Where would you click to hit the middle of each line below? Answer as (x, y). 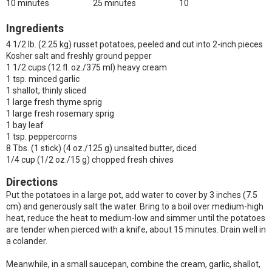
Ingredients (35, 28)
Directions (32, 182)
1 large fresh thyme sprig (54, 102)
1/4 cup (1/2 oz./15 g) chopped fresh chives (90, 160)
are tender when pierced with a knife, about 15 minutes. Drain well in (136, 229)
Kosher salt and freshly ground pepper (79, 56)
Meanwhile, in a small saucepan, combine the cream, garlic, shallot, (133, 264)
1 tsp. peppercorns (42, 137)
